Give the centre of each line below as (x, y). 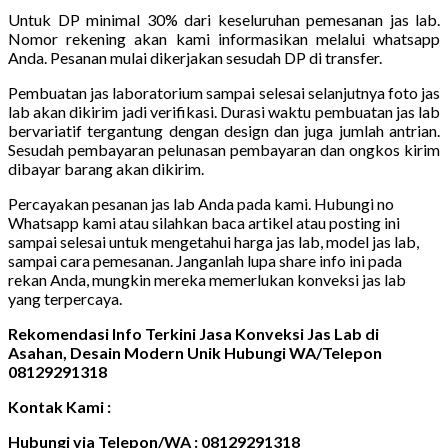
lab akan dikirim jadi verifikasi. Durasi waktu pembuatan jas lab (224, 111)
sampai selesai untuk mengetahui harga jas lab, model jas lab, (213, 241)
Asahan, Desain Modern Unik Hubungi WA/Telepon (195, 352)
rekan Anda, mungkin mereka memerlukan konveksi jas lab (207, 279)
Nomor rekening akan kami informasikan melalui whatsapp (224, 38)
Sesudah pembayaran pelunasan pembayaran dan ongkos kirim (224, 149)
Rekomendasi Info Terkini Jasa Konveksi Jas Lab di (193, 333)
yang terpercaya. (65, 298)
